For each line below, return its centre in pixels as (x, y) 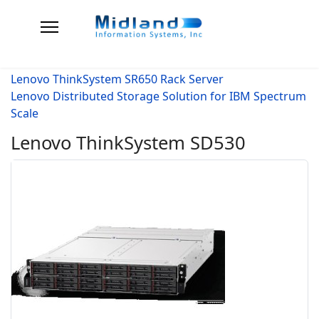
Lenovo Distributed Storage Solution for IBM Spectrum (158, 96)
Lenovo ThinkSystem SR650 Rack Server (117, 79)
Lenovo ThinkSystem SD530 (128, 143)
